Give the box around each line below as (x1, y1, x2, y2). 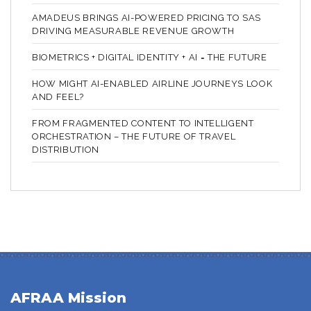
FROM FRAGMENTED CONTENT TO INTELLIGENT (32, 117, 254, 128)
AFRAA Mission (10, 289, 126, 306)
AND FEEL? (32, 91, 84, 102)
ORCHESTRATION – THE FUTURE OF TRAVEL (32, 131, 236, 142)
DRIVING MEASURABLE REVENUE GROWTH (32, 25, 235, 36)
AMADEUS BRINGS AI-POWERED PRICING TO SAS (32, 12, 261, 23)
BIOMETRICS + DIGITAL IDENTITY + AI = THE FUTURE (32, 51, 267, 62)
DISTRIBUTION (32, 144, 99, 155)
